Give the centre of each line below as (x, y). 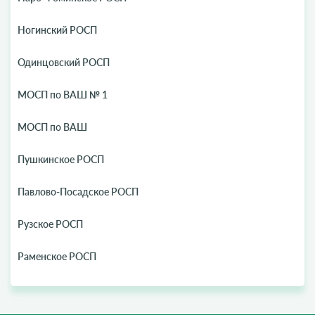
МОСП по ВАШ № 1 (63, 95)
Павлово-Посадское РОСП (78, 192)
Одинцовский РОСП (64, 62)
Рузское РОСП (50, 224)
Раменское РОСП (57, 256)
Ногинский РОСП (57, 30)
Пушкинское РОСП (61, 159)
